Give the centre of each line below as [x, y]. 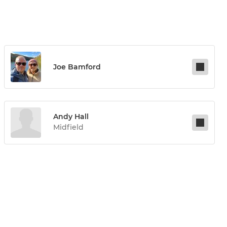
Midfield [68, 127]
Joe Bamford [77, 67]
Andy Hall [71, 117]
